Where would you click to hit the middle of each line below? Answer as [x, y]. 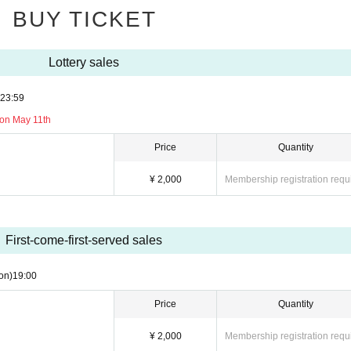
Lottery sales [83, 63]
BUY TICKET [84, 20]
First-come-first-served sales [83, 241]
